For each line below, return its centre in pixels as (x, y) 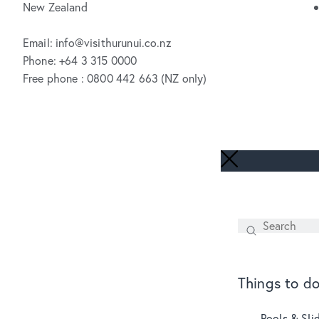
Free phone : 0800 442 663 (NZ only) (115, 78)
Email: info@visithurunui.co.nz (97, 43)
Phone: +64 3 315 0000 (80, 61)
